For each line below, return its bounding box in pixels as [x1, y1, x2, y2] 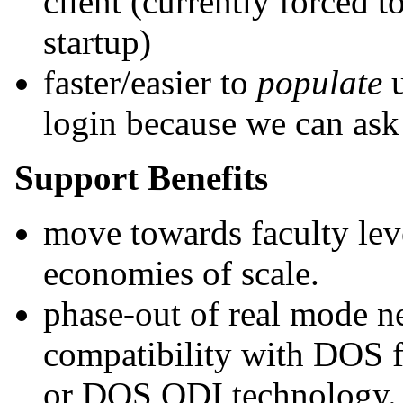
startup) [43, 22, 151, 61]
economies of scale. [43, 254, 319, 292]
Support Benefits [14, 158, 268, 197]
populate [257, 63, 382, 102]
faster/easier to [43, 63, 257, 102]
